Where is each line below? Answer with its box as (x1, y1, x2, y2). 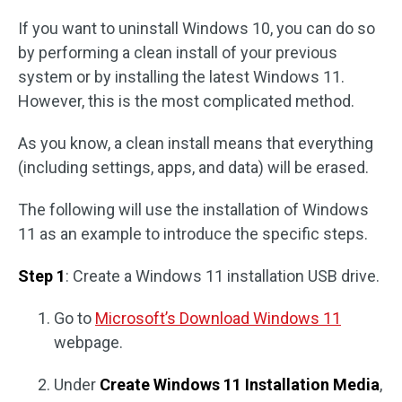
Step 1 (18, 266, 66, 285)
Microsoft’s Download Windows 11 (95, 308, 341, 328)
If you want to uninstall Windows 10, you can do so (18, 18, 375, 38)
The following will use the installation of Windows (18, 199, 369, 219)
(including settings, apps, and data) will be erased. (18, 157, 369, 177)
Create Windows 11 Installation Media (100, 374, 380, 394)
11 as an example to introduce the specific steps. (18, 223, 368, 243)
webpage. (54, 332, 123, 352)
